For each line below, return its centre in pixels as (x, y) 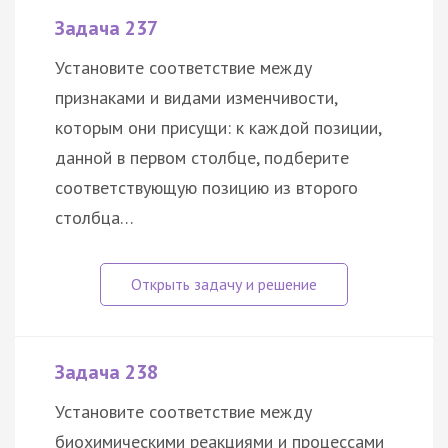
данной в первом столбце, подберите (202, 158)
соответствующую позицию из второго (206, 188)
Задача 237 (106, 28)
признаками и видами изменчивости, (196, 98)
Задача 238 (106, 372)
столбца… (94, 218)
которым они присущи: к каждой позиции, (218, 128)
